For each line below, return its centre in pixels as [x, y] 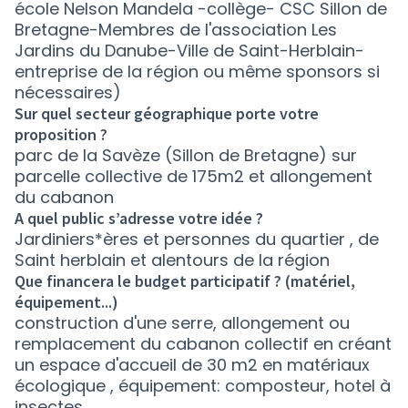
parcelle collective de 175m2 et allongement [194, 176]
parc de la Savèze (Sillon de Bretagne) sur [186, 155]
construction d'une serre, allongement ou [182, 323]
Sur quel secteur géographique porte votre [167, 113]
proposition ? [61, 134]
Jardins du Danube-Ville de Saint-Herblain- [189, 51]
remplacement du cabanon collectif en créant [203, 344]
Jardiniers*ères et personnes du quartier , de [197, 239]
